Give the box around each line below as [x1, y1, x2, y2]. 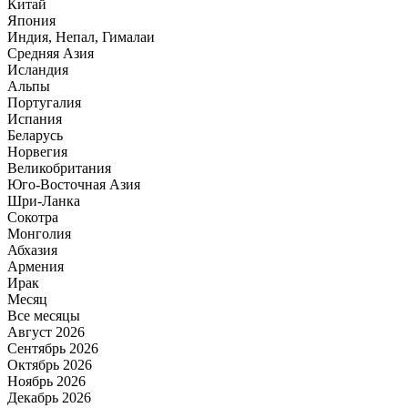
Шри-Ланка [7, 193, 80, 209]
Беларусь [7, 127, 63, 144]
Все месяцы [7, 308, 80, 324]
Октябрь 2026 [7, 357, 92, 373]
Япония [7, 13, 56, 29]
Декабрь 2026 [7, 390, 91, 406]
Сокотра [7, 209, 58, 226]
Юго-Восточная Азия [7, 177, 140, 193]
